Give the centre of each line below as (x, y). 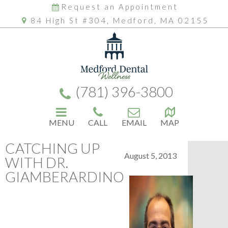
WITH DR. (37, 162)
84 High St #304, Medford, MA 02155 (119, 20)
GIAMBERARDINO (65, 176)
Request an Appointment (119, 7)
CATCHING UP (52, 148)
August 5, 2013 (150, 155)
